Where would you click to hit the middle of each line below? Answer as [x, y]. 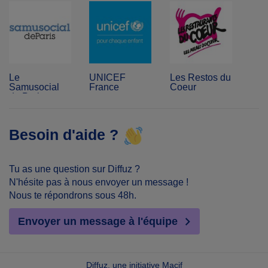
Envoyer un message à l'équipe [99, 221]
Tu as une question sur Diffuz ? [74, 169]
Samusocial [34, 87]
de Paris [27, 97]
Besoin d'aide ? [64, 134]
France [104, 87]
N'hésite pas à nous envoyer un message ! [99, 182]
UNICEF [108, 77]
